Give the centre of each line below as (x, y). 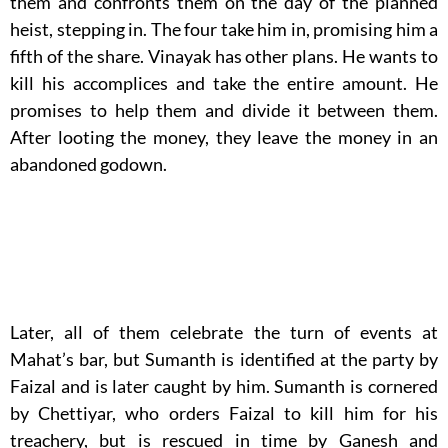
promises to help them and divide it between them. (224, 109)
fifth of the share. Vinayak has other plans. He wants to (224, 55)
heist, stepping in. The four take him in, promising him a (224, 28)
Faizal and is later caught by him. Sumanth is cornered (224, 385)
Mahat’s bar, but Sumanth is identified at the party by (224, 358)
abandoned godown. (88, 163)
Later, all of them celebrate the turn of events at (224, 331)
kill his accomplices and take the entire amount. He (224, 82)
